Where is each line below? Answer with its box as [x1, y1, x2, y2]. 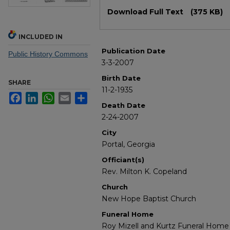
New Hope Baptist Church [102, 194, 196, 204]
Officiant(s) [102, 156, 144, 164]
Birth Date [102, 74, 141, 83]
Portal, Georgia [102, 140, 155, 149]
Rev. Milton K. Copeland [102, 167, 187, 177]
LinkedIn [38, 92, 66, 101]
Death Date [102, 101, 145, 110]
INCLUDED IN [18, 33, 63, 41]
